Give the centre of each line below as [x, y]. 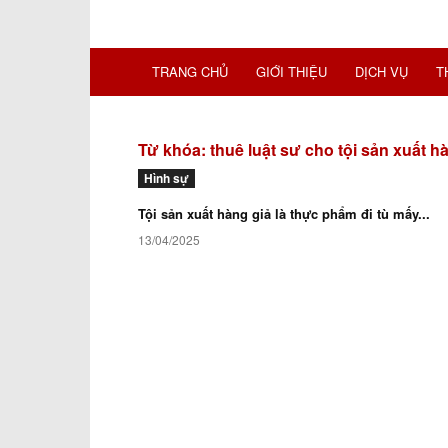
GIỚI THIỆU [291, 71]
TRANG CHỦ [190, 71]
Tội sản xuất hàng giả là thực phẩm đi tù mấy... [284, 213]
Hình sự [166, 178]
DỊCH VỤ [381, 71]
